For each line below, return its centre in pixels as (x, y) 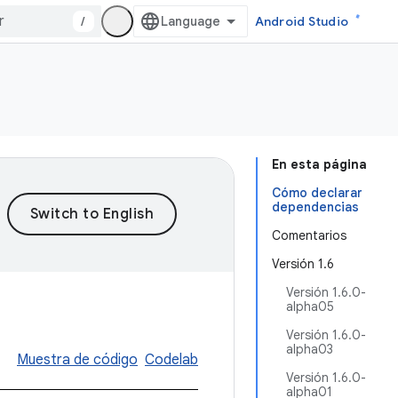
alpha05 (310, 306)
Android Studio (301, 21)
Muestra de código (77, 360)
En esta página (319, 164)
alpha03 (310, 349)
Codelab (171, 360)
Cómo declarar (317, 193)
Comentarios (309, 235)
